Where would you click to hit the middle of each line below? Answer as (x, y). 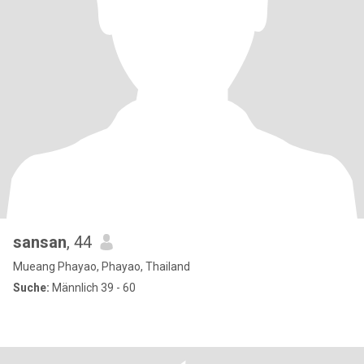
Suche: (31, 288)
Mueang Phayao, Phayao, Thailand (102, 266)
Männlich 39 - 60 (93, 288)
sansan (40, 242)
